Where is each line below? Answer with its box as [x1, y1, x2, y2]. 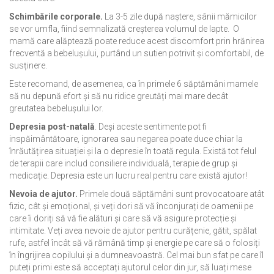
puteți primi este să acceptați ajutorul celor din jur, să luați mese [9, 262, 251, 273]
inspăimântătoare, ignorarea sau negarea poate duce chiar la [9, 134, 243, 144]
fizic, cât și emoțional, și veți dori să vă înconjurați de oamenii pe [9, 201, 253, 212]
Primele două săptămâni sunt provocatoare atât [78, 189, 264, 199]
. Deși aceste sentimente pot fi [95, 122, 207, 132]
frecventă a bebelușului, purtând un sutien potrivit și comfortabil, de [9, 48, 264, 59]
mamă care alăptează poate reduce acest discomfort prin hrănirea [9, 36, 264, 46]
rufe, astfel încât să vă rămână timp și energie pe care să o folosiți [9, 238, 260, 248]
